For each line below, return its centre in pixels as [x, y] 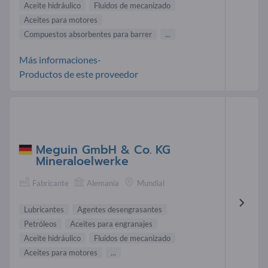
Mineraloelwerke [82, 161]
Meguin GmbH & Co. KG [103, 150]
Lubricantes [44, 209]
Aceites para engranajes [111, 223]
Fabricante [51, 183]
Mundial [151, 183]
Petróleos [40, 223]
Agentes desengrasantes [120, 209]
